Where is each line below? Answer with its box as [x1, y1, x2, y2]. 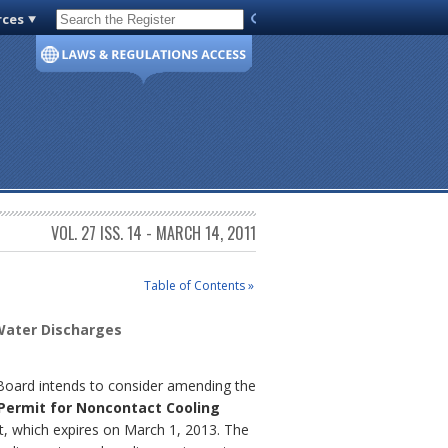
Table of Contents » [143, 276, 254, 294]
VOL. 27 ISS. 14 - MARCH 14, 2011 [51, 221, 256, 246]
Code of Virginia [64, 14, 160, 32]
